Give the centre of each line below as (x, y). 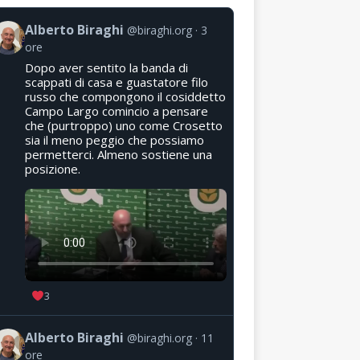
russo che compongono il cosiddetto (125, 96)
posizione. (52, 168)
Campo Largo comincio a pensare (116, 110)
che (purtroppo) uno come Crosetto (123, 125)
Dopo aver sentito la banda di (106, 67)
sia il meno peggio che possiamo (114, 139)
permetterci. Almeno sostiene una (118, 154)
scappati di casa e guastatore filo (116, 82)
